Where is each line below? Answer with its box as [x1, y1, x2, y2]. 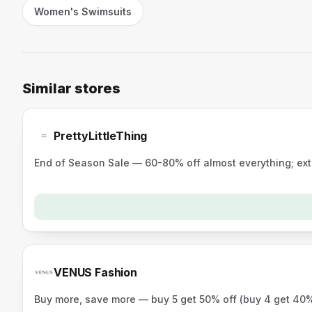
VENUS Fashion [54, 265, 137, 280]
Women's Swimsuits [34, 5, 132, 17]
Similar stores [22, 79, 120, 97]
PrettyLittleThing [54, 128, 148, 143]
